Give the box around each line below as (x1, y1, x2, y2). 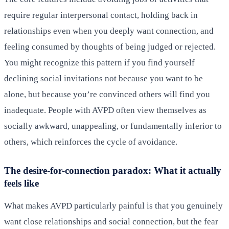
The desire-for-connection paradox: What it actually (4, 165, 221, 176)
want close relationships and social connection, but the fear (4, 216, 218, 226)
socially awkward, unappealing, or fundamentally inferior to (4, 121, 222, 131)
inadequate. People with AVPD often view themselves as (4, 105, 207, 115)
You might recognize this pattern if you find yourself (4, 57, 195, 67)
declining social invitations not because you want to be (4, 73, 203, 83)
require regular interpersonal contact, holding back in (4, 10, 198, 20)
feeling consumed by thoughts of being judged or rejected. (4, 41, 216, 52)
